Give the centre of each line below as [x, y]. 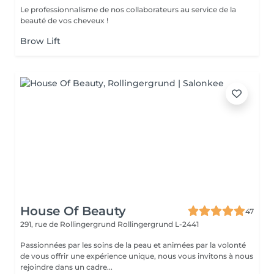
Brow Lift [40, 41]
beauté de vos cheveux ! [64, 20]
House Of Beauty [73, 211]
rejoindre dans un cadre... [66, 267]
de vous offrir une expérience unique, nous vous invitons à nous [137, 256]
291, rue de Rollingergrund [69, 224]
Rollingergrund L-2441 [158, 224]
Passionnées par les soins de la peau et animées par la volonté [133, 245]
